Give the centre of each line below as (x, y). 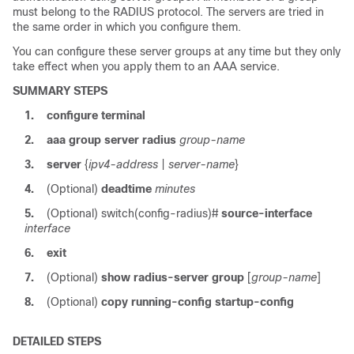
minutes (175, 189)
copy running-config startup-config (198, 302)
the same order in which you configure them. (127, 27)
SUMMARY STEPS (60, 91)
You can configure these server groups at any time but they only (177, 52)
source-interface (267, 214)
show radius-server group (173, 278)
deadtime (126, 189)
